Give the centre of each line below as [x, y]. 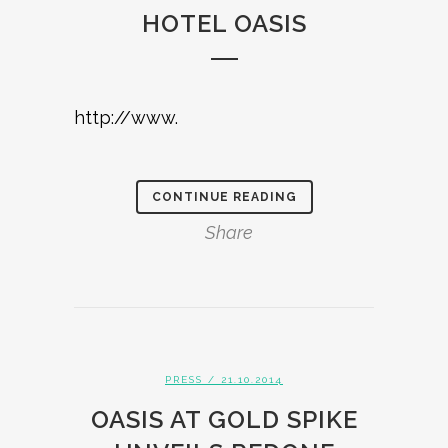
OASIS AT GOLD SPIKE [224, 419]
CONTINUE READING [224, 197]
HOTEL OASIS [224, 23]
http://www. [126, 117]
